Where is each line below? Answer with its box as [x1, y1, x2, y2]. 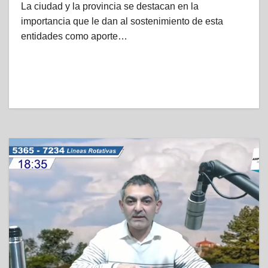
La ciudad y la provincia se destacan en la [21, 1, 199, 11]
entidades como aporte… [21, 31, 127, 41]
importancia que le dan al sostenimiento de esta [21, 16, 223, 26]
